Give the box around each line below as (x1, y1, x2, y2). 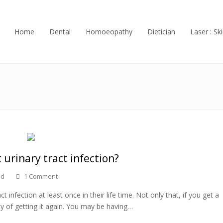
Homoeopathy (86, 26, 132, 36)
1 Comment (24, 172, 58, 181)
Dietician (147, 26, 175, 36)
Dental (49, 26, 71, 36)
